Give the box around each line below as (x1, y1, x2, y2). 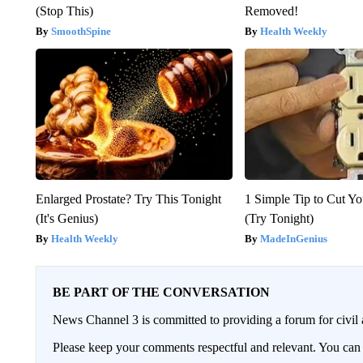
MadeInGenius (260, 232, 328, 245)
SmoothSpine (50, 24, 111, 37)
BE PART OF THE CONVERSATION (52, 284, 270, 299)
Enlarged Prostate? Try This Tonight (35, 191, 221, 206)
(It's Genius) (35, 211, 98, 225)
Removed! (245, 3, 299, 18)
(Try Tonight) (245, 211, 314, 225)
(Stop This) (35, 3, 93, 18)
